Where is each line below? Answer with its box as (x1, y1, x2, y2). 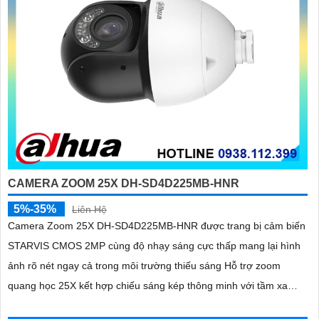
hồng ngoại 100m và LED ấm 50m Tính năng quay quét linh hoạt (8, 299, 300, 311)
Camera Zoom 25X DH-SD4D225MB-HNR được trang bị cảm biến (8, 219, 305, 231)
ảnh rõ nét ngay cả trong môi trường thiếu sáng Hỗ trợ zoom (8, 259, 281, 271)
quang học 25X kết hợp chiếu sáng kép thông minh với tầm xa (8, 279, 288, 291)
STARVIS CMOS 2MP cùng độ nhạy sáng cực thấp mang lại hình (8, 239, 300, 251)
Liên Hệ (72, 203, 107, 215)
